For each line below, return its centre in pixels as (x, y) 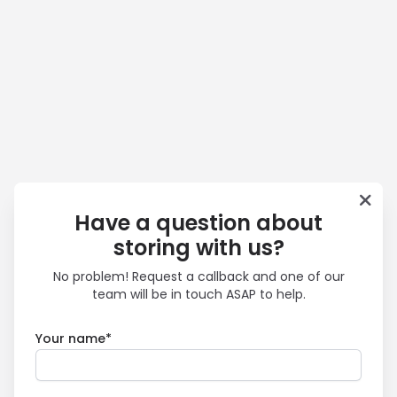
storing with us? (198, 248)
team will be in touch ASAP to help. (198, 294)
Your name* (74, 339)
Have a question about (198, 223)
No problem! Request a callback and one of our (198, 276)
